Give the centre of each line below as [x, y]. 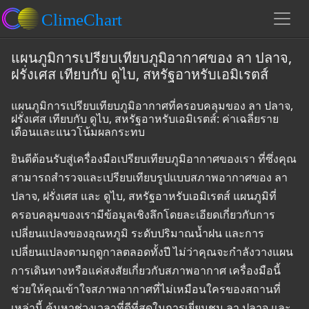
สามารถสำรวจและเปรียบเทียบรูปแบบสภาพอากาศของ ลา [149, 177]
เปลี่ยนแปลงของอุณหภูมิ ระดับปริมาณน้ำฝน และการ [138, 233]
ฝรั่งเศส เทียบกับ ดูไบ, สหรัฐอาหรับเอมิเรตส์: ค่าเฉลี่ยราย [145, 119]
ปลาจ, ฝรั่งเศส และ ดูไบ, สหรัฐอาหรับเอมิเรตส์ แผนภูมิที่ [144, 196]
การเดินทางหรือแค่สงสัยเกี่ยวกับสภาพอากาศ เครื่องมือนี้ [146, 270]
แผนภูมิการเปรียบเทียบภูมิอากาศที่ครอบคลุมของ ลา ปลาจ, [152, 106]
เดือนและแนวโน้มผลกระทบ [78, 132]
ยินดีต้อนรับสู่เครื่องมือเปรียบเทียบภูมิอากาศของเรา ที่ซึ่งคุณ [154, 159]
